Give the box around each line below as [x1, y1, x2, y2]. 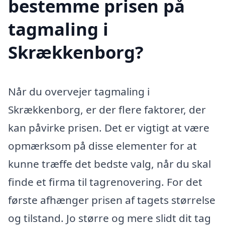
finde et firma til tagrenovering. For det [8, 175, 202, 189]
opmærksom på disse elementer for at [8, 139, 197, 153]
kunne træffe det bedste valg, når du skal [8, 157, 211, 171]
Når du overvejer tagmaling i [8, 84, 150, 99]
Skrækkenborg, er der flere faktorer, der [8, 102, 206, 117]
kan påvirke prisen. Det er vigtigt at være [8, 121, 209, 135]
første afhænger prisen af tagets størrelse [8, 193, 215, 207]
